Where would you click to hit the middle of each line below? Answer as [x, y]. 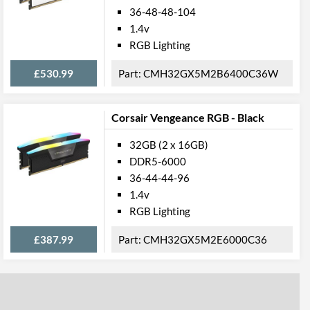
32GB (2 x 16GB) [169, 145]
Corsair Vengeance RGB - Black [188, 117]
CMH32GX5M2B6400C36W [211, 73]
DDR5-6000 [158, 161]
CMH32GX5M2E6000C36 [205, 239]
